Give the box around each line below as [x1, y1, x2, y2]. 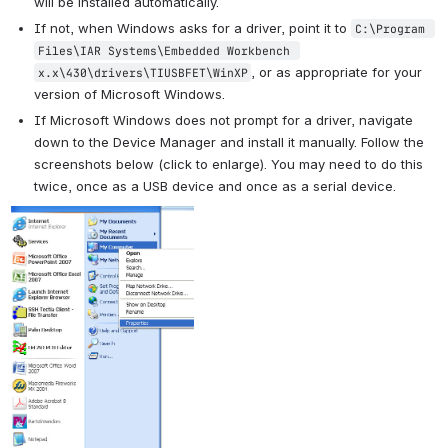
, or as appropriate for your [251, 63, 422, 80]
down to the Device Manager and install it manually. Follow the [34, 133, 424, 150]
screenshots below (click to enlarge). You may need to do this [34, 155, 423, 172]
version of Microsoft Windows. [34, 85, 225, 102]
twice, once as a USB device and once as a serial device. [34, 177, 396, 194]
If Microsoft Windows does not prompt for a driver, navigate [34, 111, 413, 128]
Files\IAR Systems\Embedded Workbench [37, 42, 290, 58]
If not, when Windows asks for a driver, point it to [34, 19, 351, 36]
